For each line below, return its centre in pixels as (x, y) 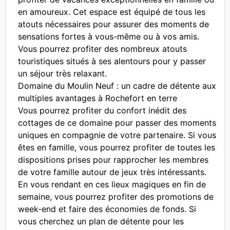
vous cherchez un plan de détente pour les (101, 221)
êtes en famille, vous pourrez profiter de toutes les (117, 147)
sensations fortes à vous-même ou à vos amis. (109, 36)
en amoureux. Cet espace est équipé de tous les (112, 12)
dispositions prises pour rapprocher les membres (113, 160)
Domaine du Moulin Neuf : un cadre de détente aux (117, 86)
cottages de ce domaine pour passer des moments (117, 123)
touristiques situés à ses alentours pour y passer (112, 61)
